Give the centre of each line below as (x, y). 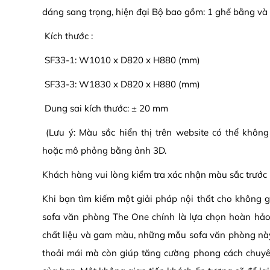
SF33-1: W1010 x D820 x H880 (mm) (121, 60)
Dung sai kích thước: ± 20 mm (105, 108)
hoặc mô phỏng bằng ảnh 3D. (104, 151)
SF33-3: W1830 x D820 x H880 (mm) (121, 84)
